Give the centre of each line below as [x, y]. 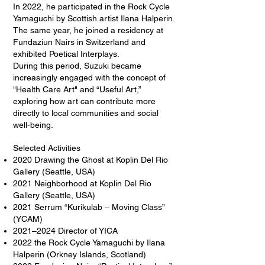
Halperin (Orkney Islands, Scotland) [80, 254]
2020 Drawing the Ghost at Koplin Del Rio [91, 160]
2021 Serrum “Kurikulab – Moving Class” [89, 207]
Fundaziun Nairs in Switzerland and [79, 42]
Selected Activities [47, 148]
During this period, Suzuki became [77, 66]
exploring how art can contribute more [84, 101]
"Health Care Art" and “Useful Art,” [77, 89]
